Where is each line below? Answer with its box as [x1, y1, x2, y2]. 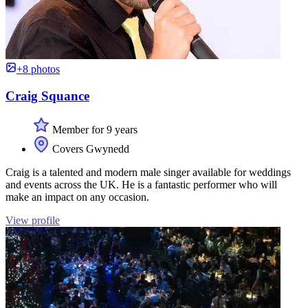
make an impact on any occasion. [5, 190, 149, 203]
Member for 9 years [49, 123, 137, 135]
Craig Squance [5, 88, 89, 103]
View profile [5, 214, 60, 226]
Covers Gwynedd [49, 142, 129, 155]
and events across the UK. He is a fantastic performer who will [5, 178, 277, 190]
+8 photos [16, 63, 60, 76]
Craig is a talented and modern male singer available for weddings [5, 166, 291, 178]
